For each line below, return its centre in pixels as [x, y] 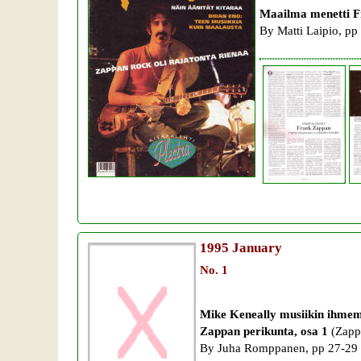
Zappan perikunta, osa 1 [264, 331]
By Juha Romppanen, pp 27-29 [279, 348]
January [255, 247]
